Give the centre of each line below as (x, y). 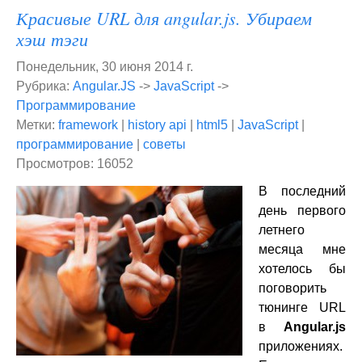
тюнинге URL (302, 307)
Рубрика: (44, 86)
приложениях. (301, 346)
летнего (282, 230)
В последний (302, 191)
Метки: (37, 125)
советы (164, 144)
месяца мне (302, 249)
